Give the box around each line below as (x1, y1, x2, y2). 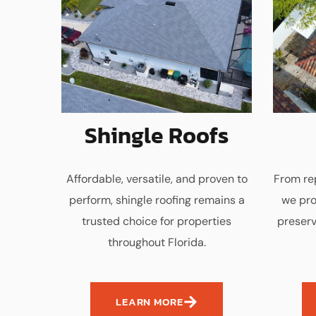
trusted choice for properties (82, 214, 231, 229)
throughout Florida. (107, 235, 206, 250)
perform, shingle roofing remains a (68, 193, 245, 207)
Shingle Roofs (85, 119, 229, 152)
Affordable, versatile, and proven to (66, 171, 248, 186)
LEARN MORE (116, 293, 183, 310)
